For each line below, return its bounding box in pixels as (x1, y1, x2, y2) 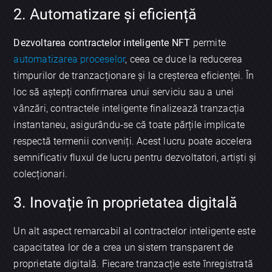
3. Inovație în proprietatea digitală (13, 194, 238, 212)
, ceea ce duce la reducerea (125, 53, 243, 66)
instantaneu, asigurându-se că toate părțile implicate (13, 119, 245, 131)
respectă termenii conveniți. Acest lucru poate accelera (13, 135, 253, 148)
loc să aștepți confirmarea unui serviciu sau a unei (13, 86, 234, 98)
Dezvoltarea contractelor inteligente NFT (13, 37, 191, 49)
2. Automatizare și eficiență (13, 5, 197, 24)
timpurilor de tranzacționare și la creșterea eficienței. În (13, 70, 254, 82)
